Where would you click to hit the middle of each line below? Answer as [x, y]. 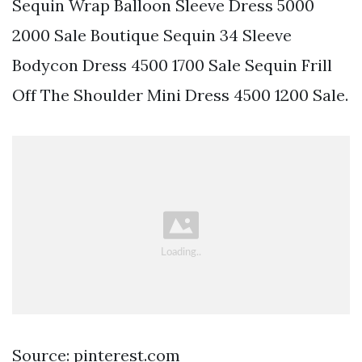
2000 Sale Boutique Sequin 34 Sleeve [152, 36]
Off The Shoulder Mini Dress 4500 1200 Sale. [180, 95]
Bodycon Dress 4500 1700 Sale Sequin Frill [172, 65]
